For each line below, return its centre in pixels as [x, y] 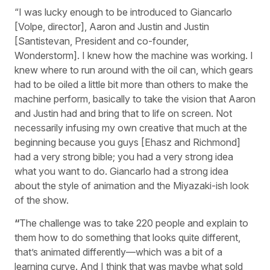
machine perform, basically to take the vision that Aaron [135, 99]
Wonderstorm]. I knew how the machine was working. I [134, 55]
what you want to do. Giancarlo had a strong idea [121, 171]
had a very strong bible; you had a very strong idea [124, 156]
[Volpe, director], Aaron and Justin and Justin [112, 26]
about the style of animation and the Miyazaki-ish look [132, 185]
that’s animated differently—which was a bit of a [118, 252]
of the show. [42, 200]
